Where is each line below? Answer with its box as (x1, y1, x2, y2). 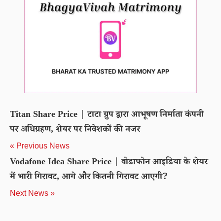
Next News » (10, 189, 55, 197)
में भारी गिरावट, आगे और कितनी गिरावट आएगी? (10, 171, 168, 184)
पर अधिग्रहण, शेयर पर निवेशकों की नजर (10, 123, 140, 137)
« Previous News (10, 142, 70, 150)
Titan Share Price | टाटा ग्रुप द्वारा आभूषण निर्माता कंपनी (10, 109, 204, 122)
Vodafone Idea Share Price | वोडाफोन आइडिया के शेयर (10, 156, 208, 170)
